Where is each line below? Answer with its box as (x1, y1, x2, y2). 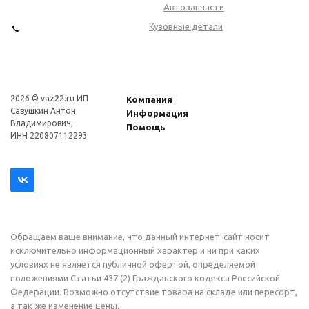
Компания (126, 94, 173, 105)
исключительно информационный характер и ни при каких (10, 246, 260, 256)
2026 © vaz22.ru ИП (10, 94, 88, 103)
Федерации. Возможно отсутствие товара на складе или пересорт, (10, 287, 297, 297)
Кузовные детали (149, 21, 223, 32)
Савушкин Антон (10, 106, 76, 116)
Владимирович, (10, 119, 73, 128)
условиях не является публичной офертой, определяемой (10, 259, 255, 270)
